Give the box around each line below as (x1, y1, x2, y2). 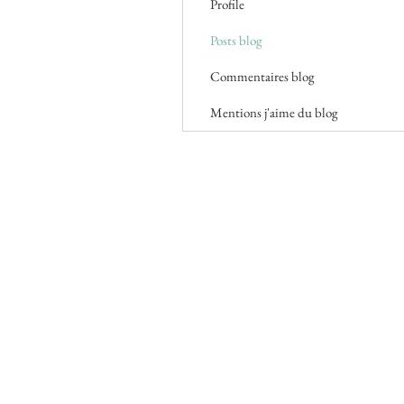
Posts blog (210, 32, 262, 49)
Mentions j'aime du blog (210, 104, 338, 121)
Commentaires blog (210, 68, 315, 85)
